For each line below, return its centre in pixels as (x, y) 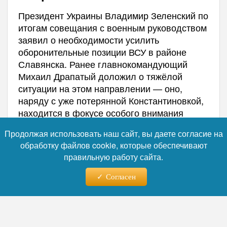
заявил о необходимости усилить (88, 40)
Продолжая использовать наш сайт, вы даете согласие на (113, 134)
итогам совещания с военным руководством (112, 27)
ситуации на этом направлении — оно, (100, 88)
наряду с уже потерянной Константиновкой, (111, 100)
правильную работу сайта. (113, 157)
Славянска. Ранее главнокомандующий (103, 64)
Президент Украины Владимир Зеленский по (113, 15)
